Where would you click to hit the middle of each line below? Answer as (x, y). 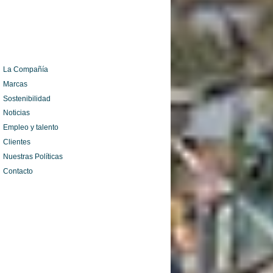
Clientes (17, 142)
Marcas (15, 84)
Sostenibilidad (27, 98)
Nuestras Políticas (33, 156)
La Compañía (26, 69)
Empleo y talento (31, 128)
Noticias (16, 113)
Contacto (18, 171)
